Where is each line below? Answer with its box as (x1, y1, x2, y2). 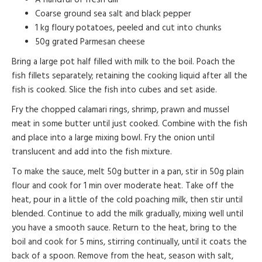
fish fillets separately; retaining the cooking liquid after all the (12, 70, 247, 82)
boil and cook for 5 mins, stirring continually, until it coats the (12, 236, 247, 248)
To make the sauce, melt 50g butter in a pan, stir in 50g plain (12, 166, 244, 178)
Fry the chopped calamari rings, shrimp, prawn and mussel (12, 104, 229, 116)
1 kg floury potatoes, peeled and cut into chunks (35, 22, 222, 34)
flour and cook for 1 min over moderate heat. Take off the (12, 180, 234, 192)
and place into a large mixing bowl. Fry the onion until (12, 132, 215, 144)
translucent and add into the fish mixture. (12, 146, 172, 158)
